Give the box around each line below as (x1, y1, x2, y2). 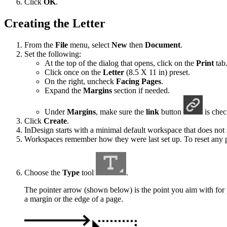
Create (44, 117, 67, 126)
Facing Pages (116, 77, 161, 86)
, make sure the (96, 107, 146, 117)
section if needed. (112, 86, 170, 95)
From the (24, 40, 55, 49)
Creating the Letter (4, 17, 105, 30)
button (159, 107, 183, 117)
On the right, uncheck (45, 77, 116, 86)
